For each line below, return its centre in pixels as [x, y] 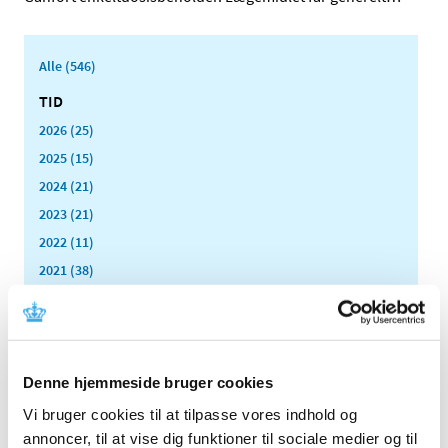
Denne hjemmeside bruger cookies [148, 382]
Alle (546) [67, 66]
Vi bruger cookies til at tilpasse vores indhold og [190, 414]
